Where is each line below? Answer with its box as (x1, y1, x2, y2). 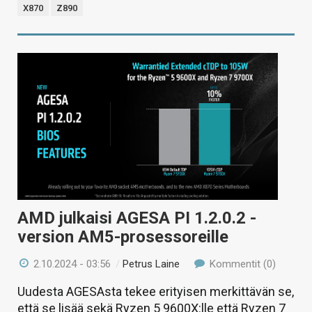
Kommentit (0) (206, 257, 276, 270)
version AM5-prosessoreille (17, 226, 228, 247)
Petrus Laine (123, 257, 180, 270)
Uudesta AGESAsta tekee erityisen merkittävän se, (17, 283, 294, 299)
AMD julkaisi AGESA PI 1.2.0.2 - (17, 208, 256, 228)
